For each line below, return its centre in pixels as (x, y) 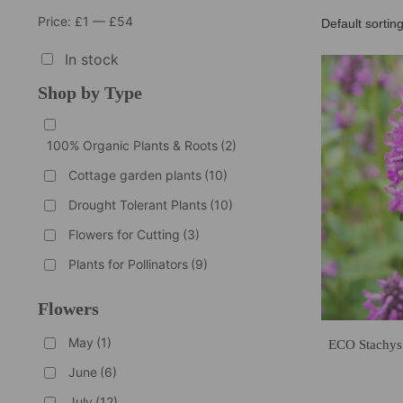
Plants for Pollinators (128, 264)
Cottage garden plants (134, 175)
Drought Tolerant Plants (137, 205)
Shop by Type (90, 93)
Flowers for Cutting (124, 235)
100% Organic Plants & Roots (132, 146)
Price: (56, 22)
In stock (91, 60)
